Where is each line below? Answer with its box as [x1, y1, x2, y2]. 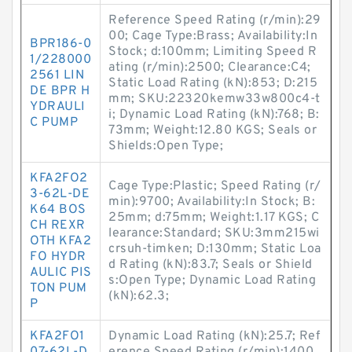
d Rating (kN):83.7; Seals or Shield [108, 257, 313, 273]
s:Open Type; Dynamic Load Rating [108, 273, 316, 288]
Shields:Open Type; [108, 138, 223, 154]
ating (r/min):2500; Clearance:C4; [108, 60, 311, 75]
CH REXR [30, 218, 86, 233]
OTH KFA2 [30, 233, 91, 249]
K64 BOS [30, 202, 86, 218]
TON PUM [30, 280, 87, 296]
